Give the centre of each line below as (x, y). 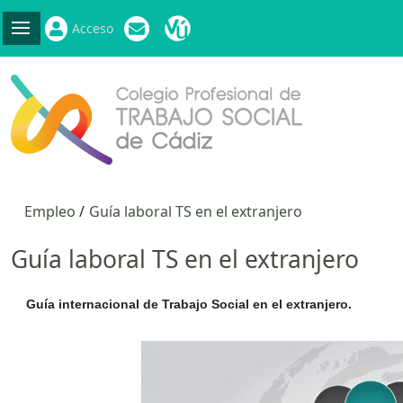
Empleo (50, 211)
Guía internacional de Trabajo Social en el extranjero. (187, 304)
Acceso (92, 28)
